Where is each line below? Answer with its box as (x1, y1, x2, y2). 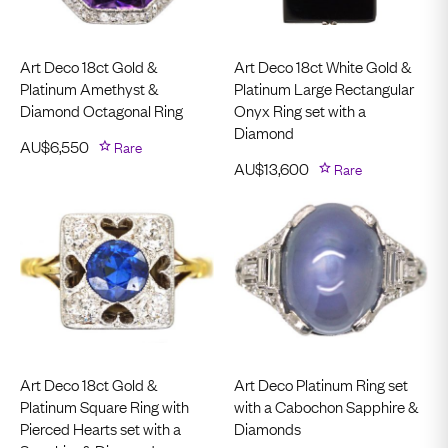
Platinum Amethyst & (20, 76, 158, 99)
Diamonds (234, 417, 301, 439)
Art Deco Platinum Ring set (234, 373, 408, 395)
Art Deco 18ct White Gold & (234, 54, 411, 77)
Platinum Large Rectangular (234, 76, 414, 99)
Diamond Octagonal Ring (20, 98, 183, 121)
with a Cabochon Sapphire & (234, 395, 418, 417)
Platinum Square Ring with (20, 395, 189, 417)
